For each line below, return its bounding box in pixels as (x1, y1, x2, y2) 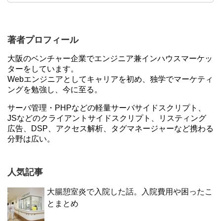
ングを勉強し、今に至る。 (7, 85, 102, 94)
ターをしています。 (7, 65, 78, 73)
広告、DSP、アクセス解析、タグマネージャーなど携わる (7, 124, 214, 133)
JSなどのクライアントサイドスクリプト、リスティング (7, 114, 206, 122)
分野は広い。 (7, 135, 55, 143)
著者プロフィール (7, 35, 78, 45)
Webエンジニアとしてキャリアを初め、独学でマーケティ (7, 75, 213, 83)
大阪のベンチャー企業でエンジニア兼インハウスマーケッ (7, 54, 213, 63)
